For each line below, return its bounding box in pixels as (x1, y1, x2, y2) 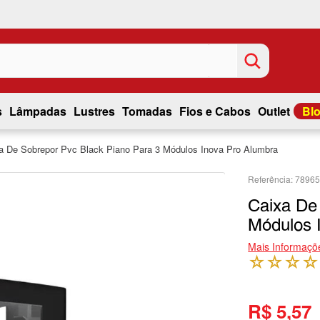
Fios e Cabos (179, 102, 251, 119)
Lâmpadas (9, 102, 66, 119)
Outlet (257, 102, 290, 119)
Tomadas (121, 102, 172, 119)
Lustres (73, 102, 115, 119)
